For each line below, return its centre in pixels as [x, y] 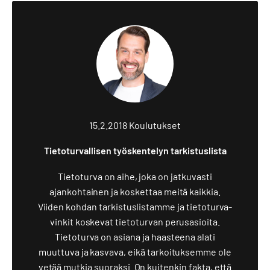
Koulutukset [155, 125]
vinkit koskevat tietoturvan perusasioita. [135, 221]
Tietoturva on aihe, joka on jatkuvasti [135, 176]
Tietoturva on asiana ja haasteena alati [135, 237]
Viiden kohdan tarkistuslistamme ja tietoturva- [135, 206]
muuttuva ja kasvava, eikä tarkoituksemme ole [135, 252]
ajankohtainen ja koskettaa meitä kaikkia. [135, 191]
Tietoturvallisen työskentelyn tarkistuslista [135, 150]
